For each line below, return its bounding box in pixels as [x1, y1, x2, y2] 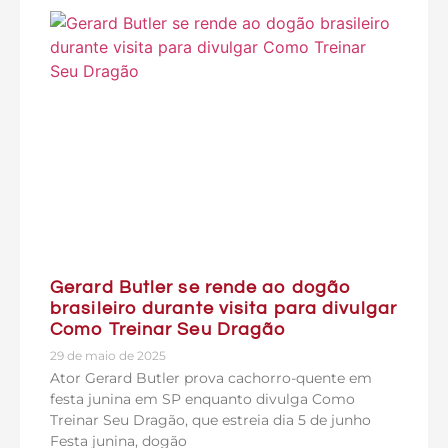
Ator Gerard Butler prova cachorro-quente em [50, 369, 372, 387]
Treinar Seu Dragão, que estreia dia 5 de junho [50, 411, 371, 429]
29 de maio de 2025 [50, 348, 166, 363]
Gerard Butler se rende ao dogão [50, 278, 352, 297]
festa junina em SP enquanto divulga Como [50, 390, 355, 408]
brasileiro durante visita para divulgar [50, 299, 397, 318]
